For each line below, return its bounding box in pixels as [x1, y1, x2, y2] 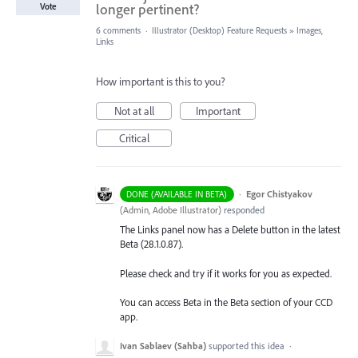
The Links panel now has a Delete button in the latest [120, 223, 340, 237]
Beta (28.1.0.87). [120, 237, 183, 251]
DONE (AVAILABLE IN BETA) [126, 189, 228, 201]
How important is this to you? [96, 74, 225, 89]
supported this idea [209, 340, 287, 352]
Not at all [113, 104, 154, 119]
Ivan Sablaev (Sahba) [120, 340, 206, 352]
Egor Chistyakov [245, 188, 312, 201]
